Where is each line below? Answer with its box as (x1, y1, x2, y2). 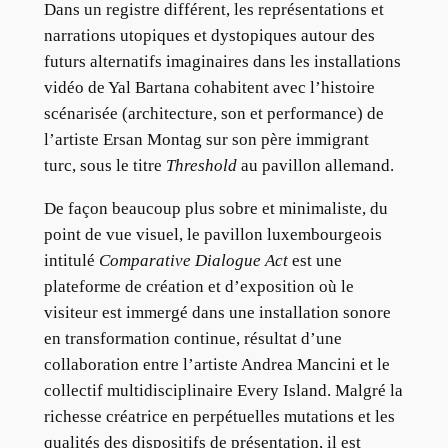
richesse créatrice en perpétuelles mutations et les (43, 406, 395, 426)
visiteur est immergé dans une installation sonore (43, 302, 391, 322)
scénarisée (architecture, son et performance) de (43, 103, 384, 123)
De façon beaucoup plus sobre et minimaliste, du (43, 198, 388, 218)
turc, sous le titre (43, 155, 166, 175)
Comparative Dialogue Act (98, 250, 288, 270)
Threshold (165, 155, 237, 175)
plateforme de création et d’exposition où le (43, 276, 354, 296)
